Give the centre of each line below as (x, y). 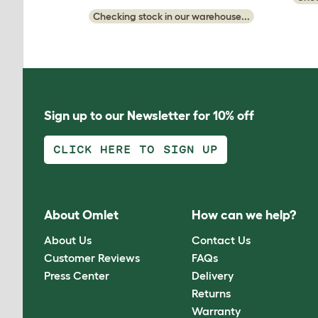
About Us (68, 240)
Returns (212, 293)
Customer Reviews (92, 257)
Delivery (213, 275)
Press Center (77, 275)
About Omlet (81, 215)
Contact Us (221, 240)
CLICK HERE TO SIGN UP (136, 149)
